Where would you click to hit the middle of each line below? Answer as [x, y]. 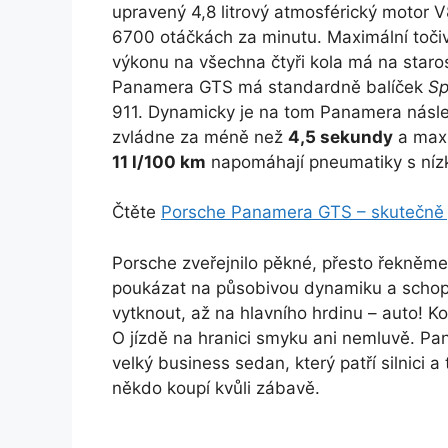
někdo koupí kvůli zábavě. [216, 387]
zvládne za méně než [200, 136]
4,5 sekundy [340, 136]
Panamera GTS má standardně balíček [270, 86]
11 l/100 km [159, 161]
